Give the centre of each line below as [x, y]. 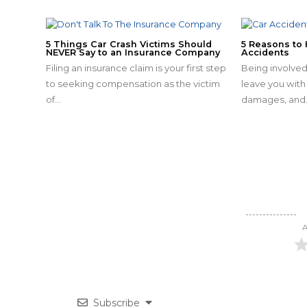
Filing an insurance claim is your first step [136, 67]
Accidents [266, 52]
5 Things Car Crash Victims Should [129, 44]
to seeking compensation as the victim [133, 83]
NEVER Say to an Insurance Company [133, 52]
